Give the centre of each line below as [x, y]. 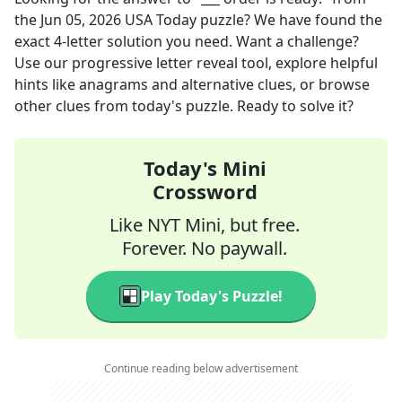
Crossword [205, 191]
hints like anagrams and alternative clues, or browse [192, 84]
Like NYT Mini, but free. [205, 225]
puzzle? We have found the [289, 20]
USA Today [161, 20]
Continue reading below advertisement [201, 368]
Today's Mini [205, 168]
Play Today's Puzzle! [212, 296]
